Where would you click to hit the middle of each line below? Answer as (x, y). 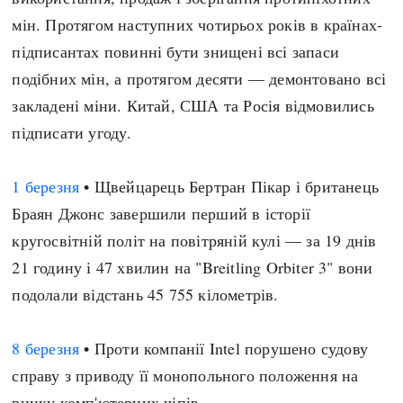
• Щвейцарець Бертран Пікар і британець (229, 186)
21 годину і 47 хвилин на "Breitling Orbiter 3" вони (193, 267)
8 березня (46, 348)
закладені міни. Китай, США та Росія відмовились (193, 105)
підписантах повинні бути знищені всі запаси (176, 51)
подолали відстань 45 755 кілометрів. (145, 294)
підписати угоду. (72, 132)
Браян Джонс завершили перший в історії (161, 213)
